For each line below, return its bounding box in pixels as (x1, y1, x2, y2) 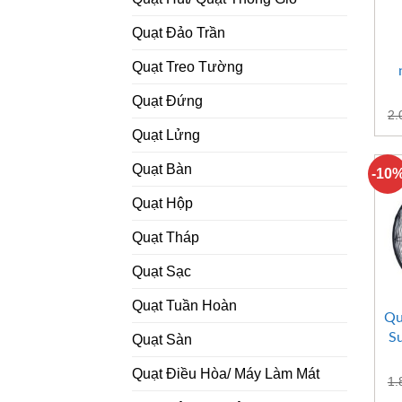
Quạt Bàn (132, 162, 192, 178)
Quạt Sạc (132, 264, 191, 280)
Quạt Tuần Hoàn (132, 298, 237, 314)
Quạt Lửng (132, 127, 200, 144)
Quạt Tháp (132, 230, 199, 246)
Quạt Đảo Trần (132, 25, 225, 41)
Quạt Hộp (132, 196, 193, 212)
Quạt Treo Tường (132, 59, 243, 75)
